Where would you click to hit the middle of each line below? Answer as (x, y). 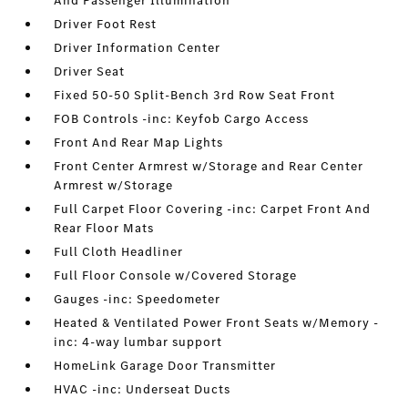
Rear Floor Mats (104, 228)
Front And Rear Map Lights (139, 143)
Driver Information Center (138, 48)
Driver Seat (90, 71)
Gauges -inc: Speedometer (138, 299)
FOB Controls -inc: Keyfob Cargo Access (182, 119)
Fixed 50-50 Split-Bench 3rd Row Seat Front (195, 95)
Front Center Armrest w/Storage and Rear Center (209, 166)
